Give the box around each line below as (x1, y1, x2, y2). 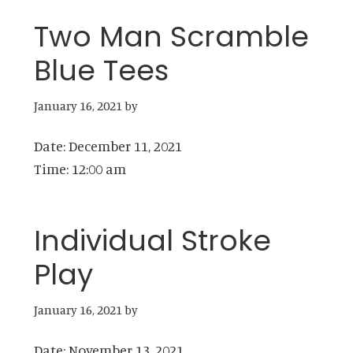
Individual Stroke (33, 221, 271, 262)
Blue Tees (33, 50, 169, 91)
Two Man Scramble (33, 17, 309, 58)
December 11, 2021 (68, 137, 182, 155)
